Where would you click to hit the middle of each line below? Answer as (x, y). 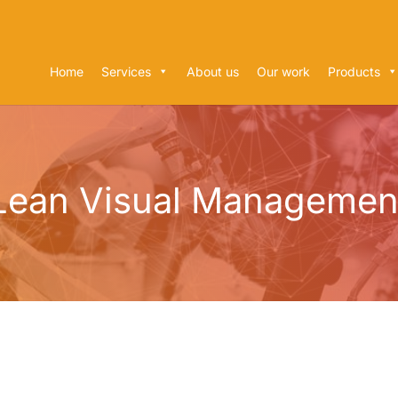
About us (212, 72)
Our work (283, 72)
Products (354, 72)
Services (126, 72)
